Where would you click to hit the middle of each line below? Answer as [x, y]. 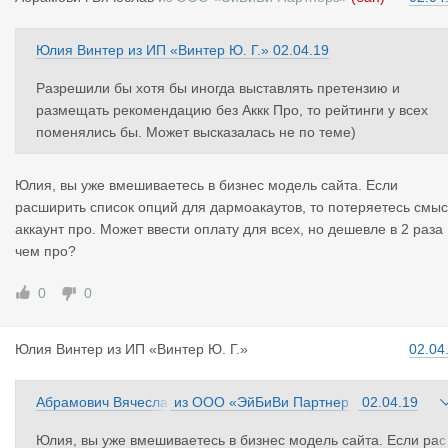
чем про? [45, 251]
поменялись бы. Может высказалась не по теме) [196, 132]
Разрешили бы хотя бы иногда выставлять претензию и [218, 88]
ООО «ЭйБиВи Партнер [270, 402]
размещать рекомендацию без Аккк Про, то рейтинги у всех [232, 110]
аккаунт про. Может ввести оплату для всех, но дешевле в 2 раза [229, 229]
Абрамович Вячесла [102, 402]
